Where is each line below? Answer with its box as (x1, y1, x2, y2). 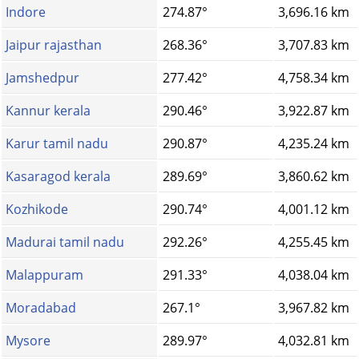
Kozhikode (6, 200, 68, 219)
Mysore (6, 332, 50, 350)
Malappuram (6, 266, 83, 284)
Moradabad (6, 299, 76, 317)
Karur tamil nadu (6, 135, 108, 153)
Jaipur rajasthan (6, 36, 102, 54)
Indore (6, 3, 46, 22)
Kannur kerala (6, 102, 91, 120)
